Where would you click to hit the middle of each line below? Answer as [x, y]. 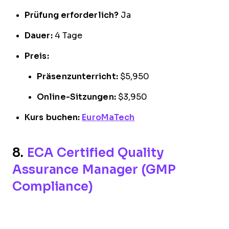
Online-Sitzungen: [76, 97]
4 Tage [67, 36]
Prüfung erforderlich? [72, 15]
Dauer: [39, 36]
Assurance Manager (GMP [94, 170]
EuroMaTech [108, 118]
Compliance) [53, 187]
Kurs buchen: [52, 118]
